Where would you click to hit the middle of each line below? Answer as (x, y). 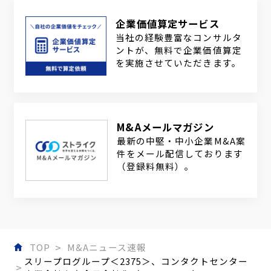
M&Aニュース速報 (107, 247)
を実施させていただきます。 (178, 62)
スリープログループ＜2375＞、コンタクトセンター (136, 261)
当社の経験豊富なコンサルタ (179, 37)
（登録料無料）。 (156, 166)
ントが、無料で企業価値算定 (179, 50)
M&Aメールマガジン (165, 127)
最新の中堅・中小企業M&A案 (181, 141)
